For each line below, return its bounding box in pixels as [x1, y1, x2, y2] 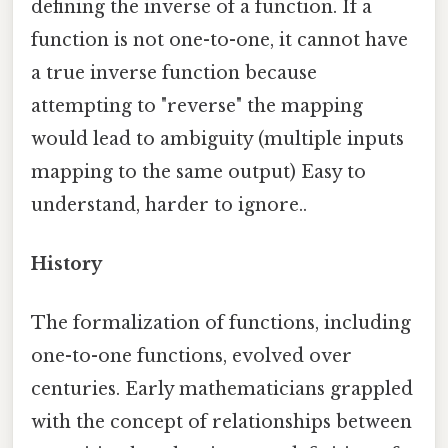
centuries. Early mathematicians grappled [31, 378, 413, 401]
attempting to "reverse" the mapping [31, 94, 363, 117]
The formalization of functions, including [31, 312, 411, 335]
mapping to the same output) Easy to [31, 160, 366, 183]
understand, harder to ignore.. [31, 193, 307, 216]
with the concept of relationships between [31, 411, 412, 434]
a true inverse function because [31, 61, 317, 84]
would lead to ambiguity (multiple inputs [31, 127, 404, 150]
